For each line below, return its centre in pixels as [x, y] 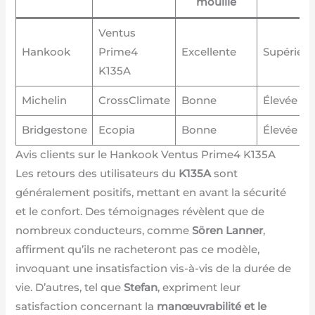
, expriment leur [199, 287]
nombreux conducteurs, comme [104, 230]
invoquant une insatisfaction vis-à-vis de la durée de [154, 268]
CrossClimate [134, 100]
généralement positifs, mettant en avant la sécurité [151, 192]
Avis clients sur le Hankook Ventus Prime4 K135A [146, 154]
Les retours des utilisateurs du [97, 173]
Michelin [44, 100]
